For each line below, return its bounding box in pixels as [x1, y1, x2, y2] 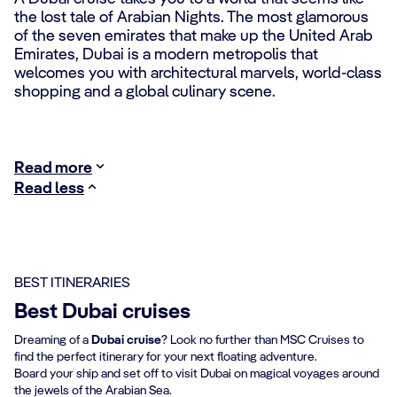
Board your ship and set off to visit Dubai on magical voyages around [14, 368, 379, 380]
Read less [14, 181, 84, 197]
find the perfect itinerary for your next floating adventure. [14, 351, 317, 363]
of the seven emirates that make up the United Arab [14, 28, 373, 44]
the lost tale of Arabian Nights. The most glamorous [14, 10, 369, 26]
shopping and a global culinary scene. [14, 84, 275, 100]
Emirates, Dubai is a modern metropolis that [14, 47, 318, 63]
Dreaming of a [14, 334, 91, 346]
